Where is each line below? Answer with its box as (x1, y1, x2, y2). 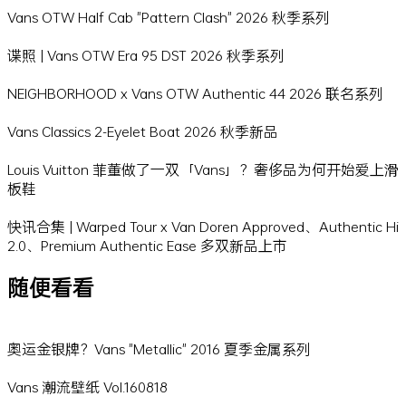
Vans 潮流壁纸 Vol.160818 (7, 377, 168, 396)
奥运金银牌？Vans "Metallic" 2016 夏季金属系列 (7, 339, 311, 358)
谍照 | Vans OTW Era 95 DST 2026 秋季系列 (7, 45, 285, 65)
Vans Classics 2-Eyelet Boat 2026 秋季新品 (7, 121, 278, 141)
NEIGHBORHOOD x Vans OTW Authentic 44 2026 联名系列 (7, 83, 383, 103)
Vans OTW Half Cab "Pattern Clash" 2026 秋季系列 (7, 7, 330, 27)
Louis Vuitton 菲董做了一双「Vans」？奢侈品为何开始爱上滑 (7, 159, 399, 179)
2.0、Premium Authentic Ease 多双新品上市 (7, 236, 287, 256)
